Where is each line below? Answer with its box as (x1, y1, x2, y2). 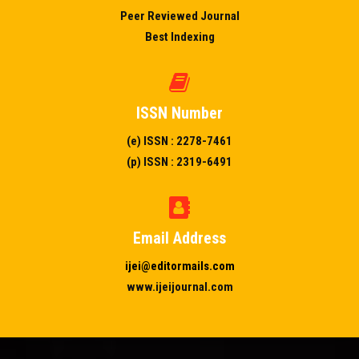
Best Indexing (144, 30, 215, 44)
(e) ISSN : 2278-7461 (127, 134, 232, 148)
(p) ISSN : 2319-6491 (127, 155, 232, 169)
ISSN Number (136, 103, 223, 123)
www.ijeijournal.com (126, 280, 233, 294)
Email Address (133, 228, 226, 248)
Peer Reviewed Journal (119, 9, 240, 23)
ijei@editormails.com (124, 259, 235, 273)
